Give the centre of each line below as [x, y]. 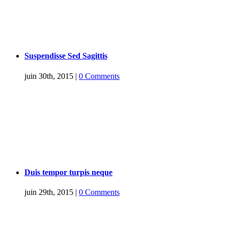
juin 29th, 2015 [49, 192]
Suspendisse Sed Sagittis [66, 56]
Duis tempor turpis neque [68, 172]
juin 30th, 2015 [49, 76]
